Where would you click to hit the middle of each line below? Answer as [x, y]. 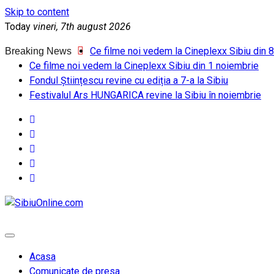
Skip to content [37, 12]
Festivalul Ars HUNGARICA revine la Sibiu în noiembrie [145, 95]
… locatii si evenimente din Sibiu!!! [78, 227]
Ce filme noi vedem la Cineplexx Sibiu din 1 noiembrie [144, 66]
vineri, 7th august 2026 [82, 27]
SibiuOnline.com [117, 203]
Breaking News [39, 51]
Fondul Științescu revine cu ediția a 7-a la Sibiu [129, 80]
